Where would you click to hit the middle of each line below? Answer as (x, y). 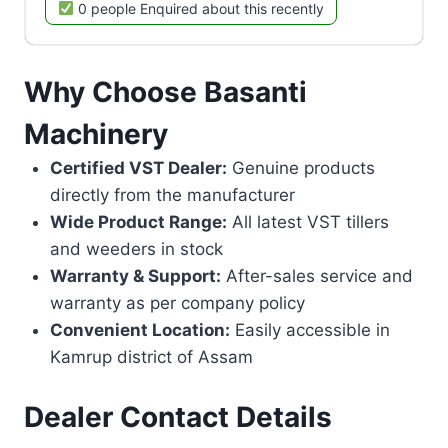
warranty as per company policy (177, 302)
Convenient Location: (139, 329)
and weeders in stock (136, 248)
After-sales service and (316, 275)
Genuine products (300, 167)
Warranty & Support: (135, 275)
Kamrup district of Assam (151, 356)
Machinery (96, 133)
